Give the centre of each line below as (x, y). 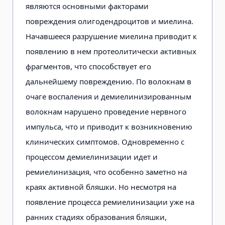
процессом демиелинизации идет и (92, 156)
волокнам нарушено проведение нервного (106, 111)
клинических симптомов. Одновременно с (105, 141)
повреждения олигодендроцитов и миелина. (109, 21)
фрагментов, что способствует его (88, 66)
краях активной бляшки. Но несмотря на (101, 187)
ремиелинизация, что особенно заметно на (106, 172)
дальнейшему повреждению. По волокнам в (108, 81)
